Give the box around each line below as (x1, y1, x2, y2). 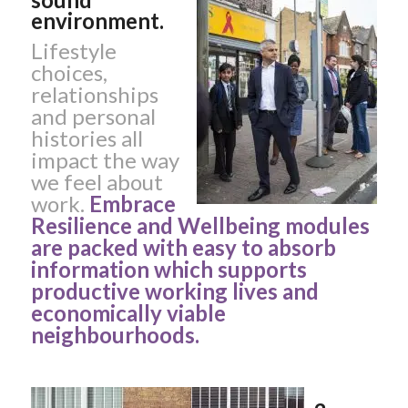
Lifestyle (30, 36, 117, 64)
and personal (30, 102, 156, 129)
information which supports (30, 255, 307, 282)
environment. (30, 7, 164, 35)
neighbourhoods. (30, 321, 199, 348)
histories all (30, 124, 143, 151)
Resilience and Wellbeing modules (30, 211, 370, 239)
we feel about (30, 168, 163, 195)
